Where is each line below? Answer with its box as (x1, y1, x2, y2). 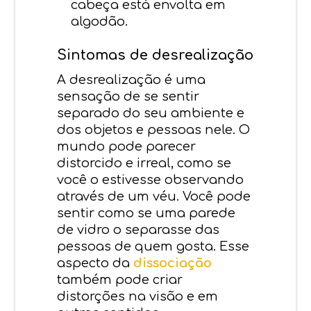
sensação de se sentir (57, 89, 200, 103)
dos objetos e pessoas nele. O (57, 122, 251, 137)
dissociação (133, 255, 212, 270)
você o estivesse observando (57, 172, 244, 187)
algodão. (71, 14, 128, 28)
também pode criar (57, 272, 183, 287)
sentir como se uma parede (57, 205, 236, 220)
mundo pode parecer (57, 139, 196, 153)
